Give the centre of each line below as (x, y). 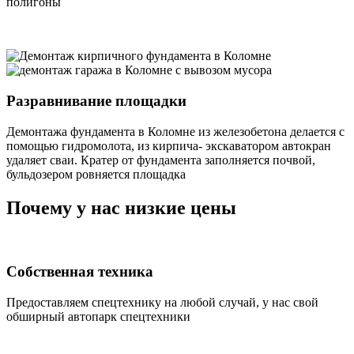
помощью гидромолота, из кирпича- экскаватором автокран (169, 145)
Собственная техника (80, 272)
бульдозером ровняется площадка (96, 174)
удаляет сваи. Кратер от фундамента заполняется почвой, (161, 160)
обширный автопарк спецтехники (98, 316)
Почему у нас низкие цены (121, 207)
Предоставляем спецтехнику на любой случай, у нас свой (162, 302)
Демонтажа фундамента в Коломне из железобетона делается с (175, 131)
